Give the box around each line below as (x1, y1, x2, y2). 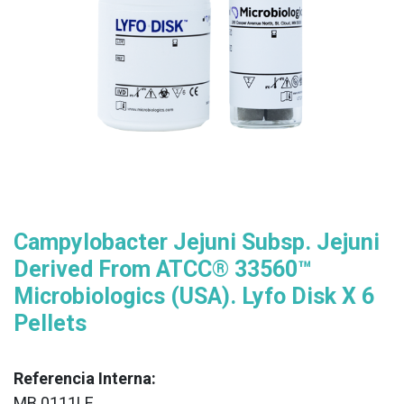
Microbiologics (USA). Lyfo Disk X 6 (14, 283, 374, 309)
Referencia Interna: (14, 369, 156, 388)
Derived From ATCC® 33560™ (14, 256, 312, 282)
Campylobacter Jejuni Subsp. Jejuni (14, 229, 380, 255)
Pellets (14, 310, 87, 336)
